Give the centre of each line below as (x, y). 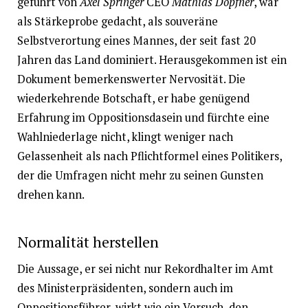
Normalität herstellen (88, 242)
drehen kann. (51, 195)
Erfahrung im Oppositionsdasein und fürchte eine (143, 118)
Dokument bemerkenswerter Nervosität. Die (131, 79)
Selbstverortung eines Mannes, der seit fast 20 (136, 41)
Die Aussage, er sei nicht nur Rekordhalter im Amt (145, 269)
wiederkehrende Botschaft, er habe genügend (133, 99)
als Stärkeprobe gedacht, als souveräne (117, 22)
